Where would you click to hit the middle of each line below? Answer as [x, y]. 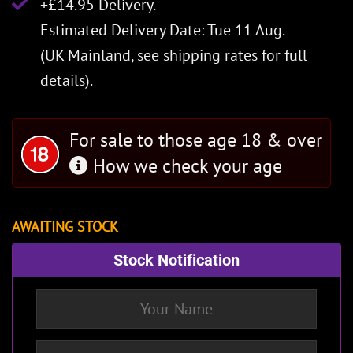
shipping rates [210, 55]
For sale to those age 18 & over [196, 139]
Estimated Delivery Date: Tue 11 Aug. [163, 30]
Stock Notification [176, 260]
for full [282, 55]
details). [67, 80]
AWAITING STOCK [65, 226]
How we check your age [185, 165]
